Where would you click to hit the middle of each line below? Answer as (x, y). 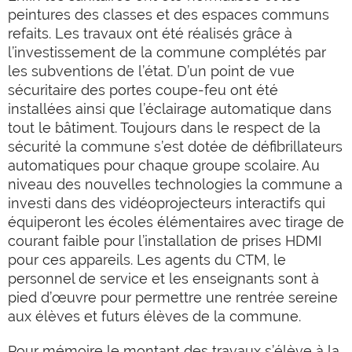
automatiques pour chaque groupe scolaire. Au (164, 165)
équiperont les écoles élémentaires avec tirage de (176, 222)
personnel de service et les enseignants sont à (163, 279)
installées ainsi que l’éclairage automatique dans (170, 109)
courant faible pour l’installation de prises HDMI (165, 241)
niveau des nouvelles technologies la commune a (175, 184)
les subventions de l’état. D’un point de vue (151, 71)
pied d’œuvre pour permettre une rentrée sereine (173, 297)
